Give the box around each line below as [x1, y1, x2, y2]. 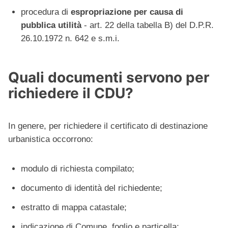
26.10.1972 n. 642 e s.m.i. [21, 34, 120, 44]
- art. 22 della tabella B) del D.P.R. [81, 20, 214, 31]
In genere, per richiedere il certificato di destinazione [8, 121, 208, 131]
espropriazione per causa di [71, 7, 183, 17]
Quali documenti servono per [8, 69, 209, 87]
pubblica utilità [21, 20, 81, 31]
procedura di [21, 7, 71, 17]
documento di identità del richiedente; [21, 183, 162, 193]
